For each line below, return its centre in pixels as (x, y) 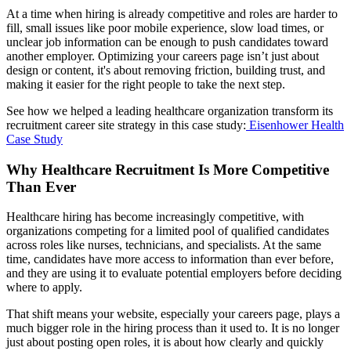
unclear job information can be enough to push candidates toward (167, 42)
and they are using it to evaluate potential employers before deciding (174, 273)
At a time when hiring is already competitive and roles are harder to (172, 13)
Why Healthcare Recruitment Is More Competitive (168, 169)
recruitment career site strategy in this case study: (126, 125)
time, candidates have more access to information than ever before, (170, 259)
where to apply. (44, 288)
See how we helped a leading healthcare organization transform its (170, 110)
